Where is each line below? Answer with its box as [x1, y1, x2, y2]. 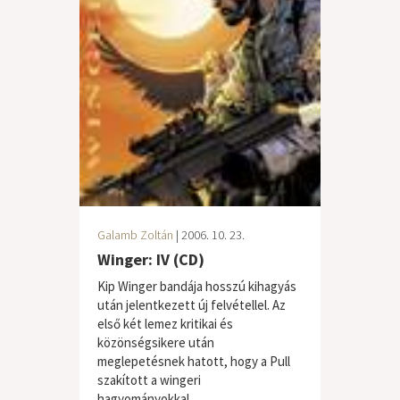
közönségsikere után [97, 334, 214, 351]
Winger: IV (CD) [97, 249, 204, 270]
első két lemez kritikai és [97, 315, 233, 332]
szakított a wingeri [97, 371, 201, 388]
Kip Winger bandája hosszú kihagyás [97, 278, 296, 295]
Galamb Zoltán [97, 227, 173, 243]
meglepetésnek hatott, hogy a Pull [97, 353, 290, 370]
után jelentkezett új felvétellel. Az [97, 296, 286, 313]
